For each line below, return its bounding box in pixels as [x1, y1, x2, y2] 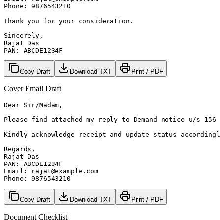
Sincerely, [4, 31, 43, 39]
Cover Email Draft [4, 84, 61, 93]
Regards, [4, 145, 35, 153]
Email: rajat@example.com [4, 167, 98, 175]
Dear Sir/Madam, [4, 101, 63, 109]
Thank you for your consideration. [4, 17, 134, 25]
